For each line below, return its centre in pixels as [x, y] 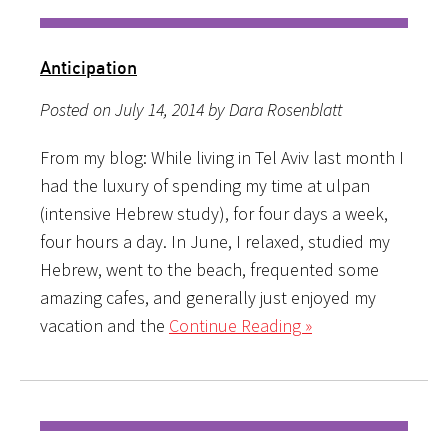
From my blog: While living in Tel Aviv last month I [222, 157]
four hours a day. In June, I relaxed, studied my [215, 241]
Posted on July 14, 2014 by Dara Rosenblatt [191, 109]
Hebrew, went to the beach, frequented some [209, 269]
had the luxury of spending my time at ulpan [205, 185]
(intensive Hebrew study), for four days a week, [214, 213]
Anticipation [88, 66]
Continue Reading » [240, 325]
